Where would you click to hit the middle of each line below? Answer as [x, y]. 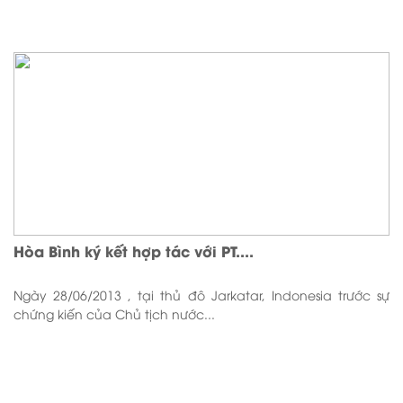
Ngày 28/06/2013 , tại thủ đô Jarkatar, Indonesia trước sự [201, 295]
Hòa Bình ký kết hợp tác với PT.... [134, 251]
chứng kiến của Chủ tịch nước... [114, 314]
